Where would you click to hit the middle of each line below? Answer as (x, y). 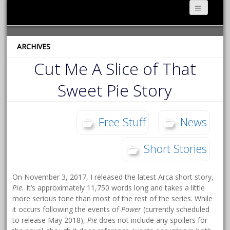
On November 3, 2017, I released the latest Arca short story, (113, 177)
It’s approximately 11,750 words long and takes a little (115, 188)
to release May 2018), (50, 220)
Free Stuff (122, 122)
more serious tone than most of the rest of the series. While (113, 199)
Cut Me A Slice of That (115, 69)
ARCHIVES (34, 47)
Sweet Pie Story (115, 90)
